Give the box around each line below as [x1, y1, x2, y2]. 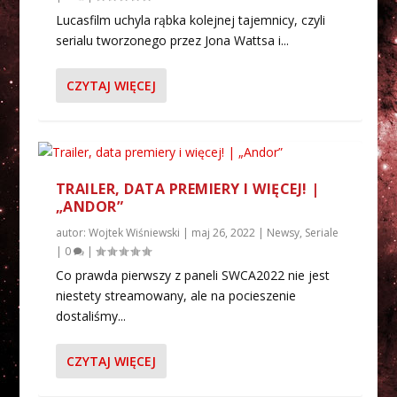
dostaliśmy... [55, 307, 126, 324]
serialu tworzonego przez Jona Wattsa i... [55, 31, 289, 49]
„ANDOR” [55, 196, 124, 216]
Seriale [304, 224, 339, 240]
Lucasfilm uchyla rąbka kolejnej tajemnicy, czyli [55, 11, 325, 28]
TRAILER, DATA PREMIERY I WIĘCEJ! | [55, 178, 320, 198]
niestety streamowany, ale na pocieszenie [55, 286, 296, 304]
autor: [55, 224, 89, 240]
